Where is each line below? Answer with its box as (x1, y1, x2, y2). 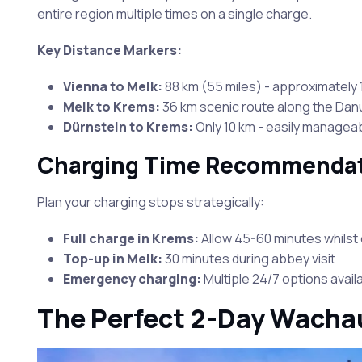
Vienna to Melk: (62, 78, 162, 95)
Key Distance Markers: (36, 41, 182, 59)
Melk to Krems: (62, 98, 160, 116)
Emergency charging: (62, 270, 201, 288)
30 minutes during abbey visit (162, 250, 335, 267)
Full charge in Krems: (62, 229, 199, 247)
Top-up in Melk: (62, 250, 162, 267)
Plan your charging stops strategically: (36, 193, 264, 211)
